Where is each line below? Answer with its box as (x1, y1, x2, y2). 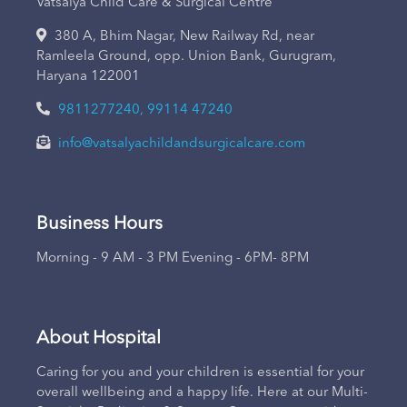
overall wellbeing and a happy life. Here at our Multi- (36, 386, 368, 400)
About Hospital (36, 330, 161, 348)
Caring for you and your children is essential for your (36, 366, 364, 380)
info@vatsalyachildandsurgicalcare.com (58, 137, 305, 151)
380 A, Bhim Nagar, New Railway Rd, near (51, 30, 314, 44)
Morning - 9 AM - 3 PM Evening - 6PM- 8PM (36, 252, 309, 265)
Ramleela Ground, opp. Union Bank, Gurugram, (36, 50, 336, 64)
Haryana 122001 (36, 70, 140, 84)
